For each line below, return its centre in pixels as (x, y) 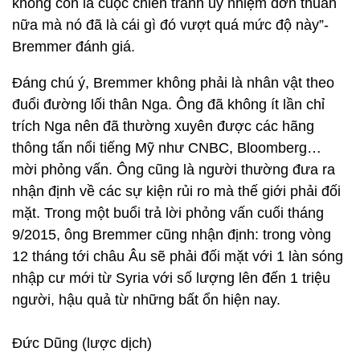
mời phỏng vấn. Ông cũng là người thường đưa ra (174, 170)
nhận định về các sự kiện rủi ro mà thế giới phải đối (176, 191)
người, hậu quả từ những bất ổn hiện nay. (146, 300)
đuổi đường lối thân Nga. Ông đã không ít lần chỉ (168, 104)
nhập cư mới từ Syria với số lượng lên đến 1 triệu (171, 278)
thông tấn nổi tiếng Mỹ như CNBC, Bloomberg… (167, 148)
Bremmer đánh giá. (74, 47)
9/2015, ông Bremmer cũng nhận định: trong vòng (172, 235)
